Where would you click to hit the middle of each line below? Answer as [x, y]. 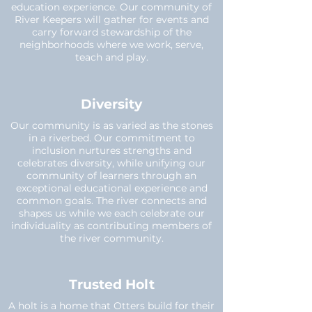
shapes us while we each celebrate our [111, 213]
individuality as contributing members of [111, 226]
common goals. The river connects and [111, 201]
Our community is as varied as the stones [111, 125]
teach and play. [111, 57]
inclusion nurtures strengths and [111, 150]
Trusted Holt [111, 284]
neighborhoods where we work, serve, [111, 45]
